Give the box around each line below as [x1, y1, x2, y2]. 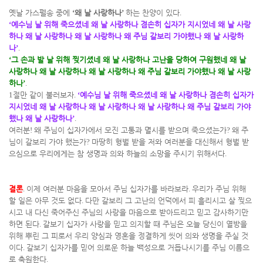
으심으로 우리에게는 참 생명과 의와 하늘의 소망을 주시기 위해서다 [9, 149, 225, 158]
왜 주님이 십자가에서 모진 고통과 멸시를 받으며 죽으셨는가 [34, 126, 227, 134]
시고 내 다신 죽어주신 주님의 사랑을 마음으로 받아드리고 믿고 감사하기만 [9, 208, 248, 217]
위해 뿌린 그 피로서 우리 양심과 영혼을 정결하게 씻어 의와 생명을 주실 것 [9, 231, 248, 240]
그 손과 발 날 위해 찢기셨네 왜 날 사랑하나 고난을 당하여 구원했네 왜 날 [11, 55, 246, 64]
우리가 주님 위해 [192, 184, 246, 193]
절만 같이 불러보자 [13, 90, 74, 99]
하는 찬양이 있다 [126, 8, 180, 17]
